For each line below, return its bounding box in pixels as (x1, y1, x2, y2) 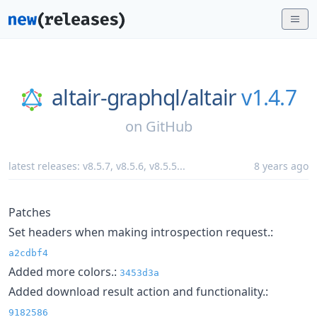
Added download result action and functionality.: (8, 283, 268, 299)
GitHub (145, 116, 192, 136)
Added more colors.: (8, 263, 120, 279)
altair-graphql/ (52, 83, 188, 112)
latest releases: (8, 158, 83, 173)
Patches (8, 204, 51, 220)
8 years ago (254, 158, 309, 173)
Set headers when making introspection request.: (8, 224, 273, 240)
